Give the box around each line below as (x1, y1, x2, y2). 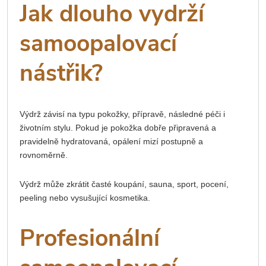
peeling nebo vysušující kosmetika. (20, 192, 150, 202)
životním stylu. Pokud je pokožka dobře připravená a (20, 122, 216, 132)
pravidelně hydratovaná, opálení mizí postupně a (20, 136, 203, 146)
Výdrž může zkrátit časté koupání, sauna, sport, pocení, (20, 179, 229, 189)
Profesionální (20, 223, 160, 255)
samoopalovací (20, 27, 177, 59)
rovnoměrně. (20, 150, 68, 160)
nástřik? (20, 57, 103, 89)
